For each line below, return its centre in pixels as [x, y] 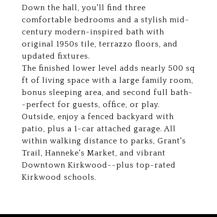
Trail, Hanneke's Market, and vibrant [94, 153]
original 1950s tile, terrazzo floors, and [100, 44]
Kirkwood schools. [59, 177]
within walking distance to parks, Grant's [104, 141]
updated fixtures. [56, 56]
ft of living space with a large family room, [108, 80]
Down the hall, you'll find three [84, 8]
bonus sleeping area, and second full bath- [107, 93]
